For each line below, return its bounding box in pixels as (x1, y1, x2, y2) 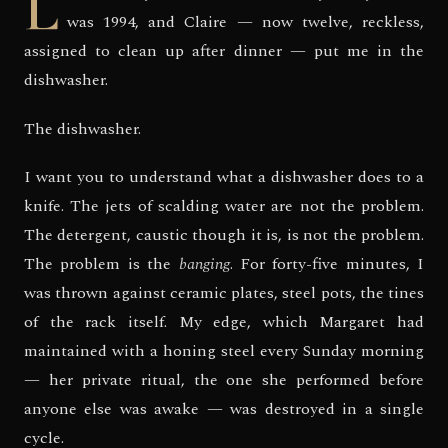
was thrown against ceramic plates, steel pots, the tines (24, 280, 424, 305)
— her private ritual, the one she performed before (24, 367, 424, 392)
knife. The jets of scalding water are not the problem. (24, 193, 424, 218)
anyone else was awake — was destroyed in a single (24, 396, 424, 421)
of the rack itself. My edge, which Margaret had (24, 309, 424, 334)
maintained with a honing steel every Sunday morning (24, 338, 424, 363)
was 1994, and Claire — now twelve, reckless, (67, 10, 424, 35)
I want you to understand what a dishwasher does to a (24, 164, 424, 189)
